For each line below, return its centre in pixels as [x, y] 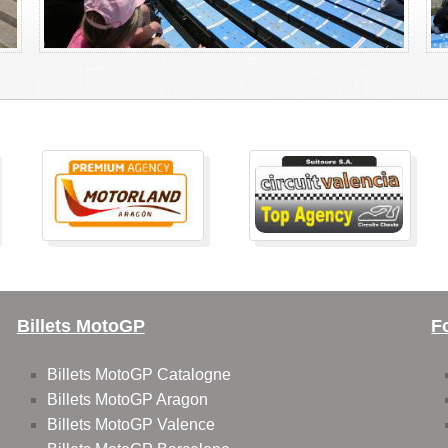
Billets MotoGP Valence [130, 425]
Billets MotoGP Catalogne [138, 375]
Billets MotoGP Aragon [127, 400]
